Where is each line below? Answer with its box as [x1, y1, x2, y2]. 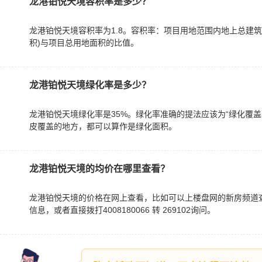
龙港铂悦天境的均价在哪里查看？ [29, 164, 170, 174]
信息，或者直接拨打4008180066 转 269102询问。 [29, 205, 215, 215]
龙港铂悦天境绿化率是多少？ [29, 80, 151, 90]
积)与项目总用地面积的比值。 [29, 38, 139, 47]
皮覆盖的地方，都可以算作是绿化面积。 [29, 122, 177, 131]
